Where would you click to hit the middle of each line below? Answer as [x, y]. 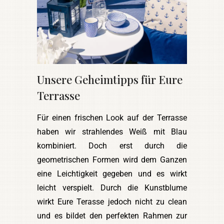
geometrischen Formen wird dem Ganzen [112, 160]
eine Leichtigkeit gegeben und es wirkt [112, 174]
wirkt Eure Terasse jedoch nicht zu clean [112, 202]
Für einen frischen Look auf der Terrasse [112, 118]
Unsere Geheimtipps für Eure [110, 80]
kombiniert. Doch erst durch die [112, 146]
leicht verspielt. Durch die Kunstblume [112, 188]
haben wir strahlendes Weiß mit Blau [112, 132]
